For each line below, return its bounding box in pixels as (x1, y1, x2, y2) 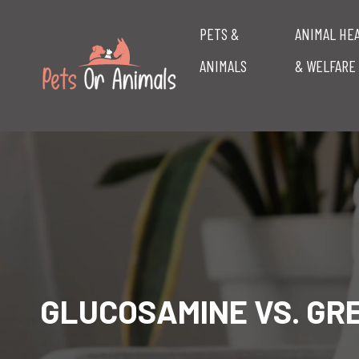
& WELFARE (295, 56, 357, 75)
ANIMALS (200, 56, 248, 75)
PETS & (200, 24, 240, 43)
